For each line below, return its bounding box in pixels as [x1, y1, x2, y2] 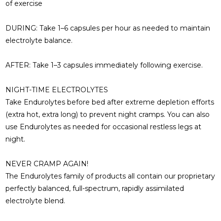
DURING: [5, 23, 40, 33]
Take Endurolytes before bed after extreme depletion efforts [5, 97, 215, 107]
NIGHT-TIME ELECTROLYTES [5, 85, 109, 94]
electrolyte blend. [5, 196, 66, 205]
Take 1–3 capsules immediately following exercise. [31, 60, 203, 70]
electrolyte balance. [5, 36, 73, 45]
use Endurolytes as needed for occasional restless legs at [5, 122, 202, 131]
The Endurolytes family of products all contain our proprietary [5, 171, 216, 181]
